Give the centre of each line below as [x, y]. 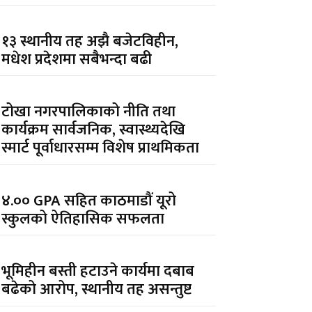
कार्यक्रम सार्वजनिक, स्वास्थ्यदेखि [94, 130]
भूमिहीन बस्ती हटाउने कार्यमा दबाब [98, 272]
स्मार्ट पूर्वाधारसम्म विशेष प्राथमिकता [101, 148]
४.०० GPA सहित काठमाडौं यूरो [89, 201]
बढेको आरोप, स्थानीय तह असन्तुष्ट [97, 290]
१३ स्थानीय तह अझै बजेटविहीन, [90, 41]
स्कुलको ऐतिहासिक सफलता [83, 219]
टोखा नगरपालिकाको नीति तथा [89, 112]
